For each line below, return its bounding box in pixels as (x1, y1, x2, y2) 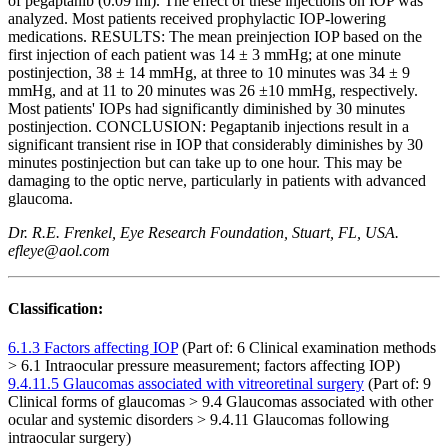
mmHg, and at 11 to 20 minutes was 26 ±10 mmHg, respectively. (8, 82, 418, 100)
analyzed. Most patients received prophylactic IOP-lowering (8, 10, 386, 28)
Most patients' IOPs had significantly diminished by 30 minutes (8, 100, 405, 118)
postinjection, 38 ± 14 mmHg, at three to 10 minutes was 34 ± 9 (8, 64, 410, 82)
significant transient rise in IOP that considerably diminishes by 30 (8, 136, 423, 154)
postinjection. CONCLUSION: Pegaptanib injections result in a (8, 118, 409, 136)
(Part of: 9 (364, 374, 431, 392)
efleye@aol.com (8, 242, 110, 260)
